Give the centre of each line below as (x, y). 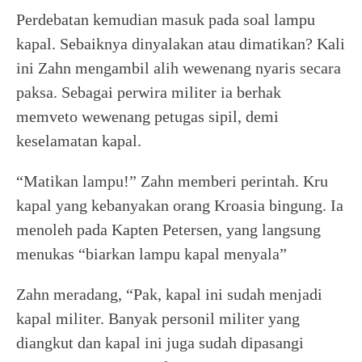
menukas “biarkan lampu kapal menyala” (152, 254)
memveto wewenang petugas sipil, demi (147, 116)
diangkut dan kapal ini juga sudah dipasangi (160, 343)
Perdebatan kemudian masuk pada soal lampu (166, 19)
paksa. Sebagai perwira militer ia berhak (149, 92)
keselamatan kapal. (79, 141)
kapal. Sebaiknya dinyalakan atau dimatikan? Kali (181, 44)
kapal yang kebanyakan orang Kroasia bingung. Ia (180, 205)
